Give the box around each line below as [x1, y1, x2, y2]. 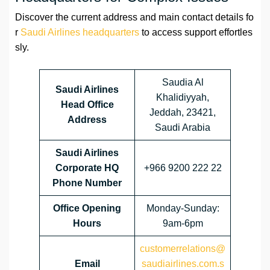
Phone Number [52, 178, 122, 189]
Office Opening [53, 203, 121, 214]
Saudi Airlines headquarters [20, 27, 139, 38]
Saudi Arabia [155, 122, 210, 133]
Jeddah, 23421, [149, 107, 216, 118]
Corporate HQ [55, 163, 119, 174]
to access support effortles [139, 27, 253, 38]
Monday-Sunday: [146, 203, 219, 214]
